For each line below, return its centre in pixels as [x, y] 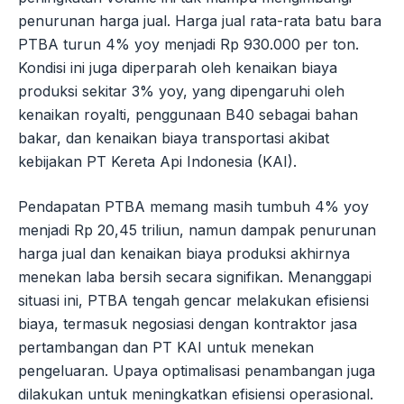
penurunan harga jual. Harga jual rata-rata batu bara [200, 21]
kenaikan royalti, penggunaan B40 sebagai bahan [188, 115]
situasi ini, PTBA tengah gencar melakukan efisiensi [193, 301]
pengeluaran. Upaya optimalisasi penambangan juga [197, 371]
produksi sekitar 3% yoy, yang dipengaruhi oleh [181, 92]
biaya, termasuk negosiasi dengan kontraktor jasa [188, 324]
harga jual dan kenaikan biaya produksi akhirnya [184, 254]
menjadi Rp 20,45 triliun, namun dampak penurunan [197, 230]
